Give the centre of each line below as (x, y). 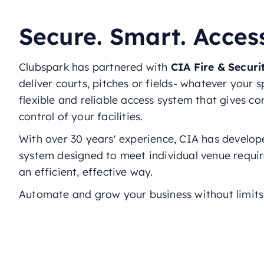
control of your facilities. (81, 116)
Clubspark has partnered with (95, 66)
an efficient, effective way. (86, 171)
